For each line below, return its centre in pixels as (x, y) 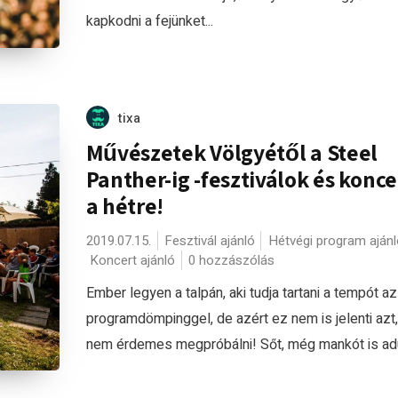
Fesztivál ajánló (209, 241)
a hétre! (125, 206)
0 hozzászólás (231, 260)
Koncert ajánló (132, 260)
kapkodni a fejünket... (149, 21)
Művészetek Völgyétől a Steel (232, 152)
